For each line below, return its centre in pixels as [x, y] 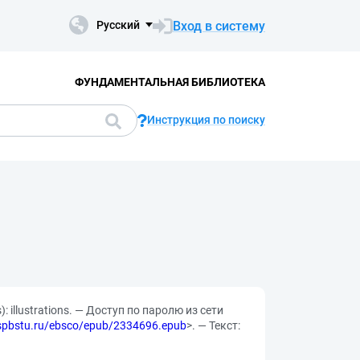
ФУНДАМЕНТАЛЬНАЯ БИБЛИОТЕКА [170, 82]
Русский [118, 25]
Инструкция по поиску [206, 120]
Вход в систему [219, 26]
